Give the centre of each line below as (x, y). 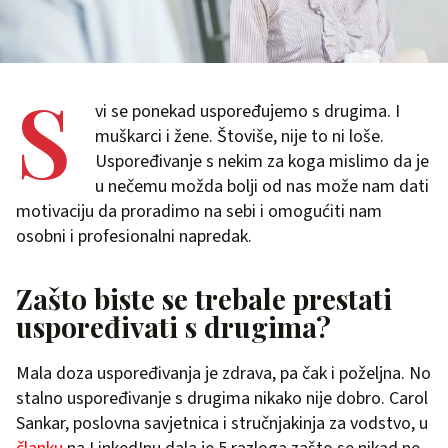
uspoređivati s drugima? (173, 326)
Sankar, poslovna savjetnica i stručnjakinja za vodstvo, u (222, 423)
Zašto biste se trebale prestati (204, 298)
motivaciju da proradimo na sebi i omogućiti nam (199, 211)
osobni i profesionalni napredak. (134, 236)
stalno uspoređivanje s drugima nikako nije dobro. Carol (222, 398)
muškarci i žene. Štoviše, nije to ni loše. (239, 136)
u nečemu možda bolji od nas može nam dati (262, 186)
